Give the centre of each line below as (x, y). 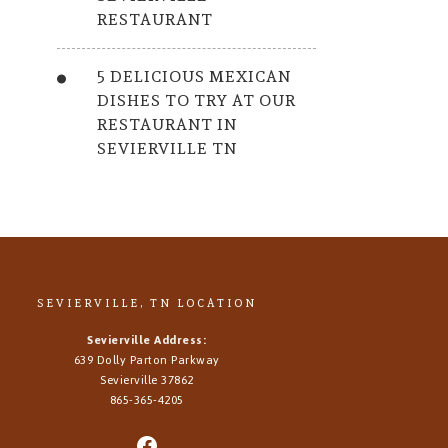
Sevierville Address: (147, 340)
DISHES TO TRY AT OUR (196, 100)
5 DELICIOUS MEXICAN (193, 76)
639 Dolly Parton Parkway (146, 360)
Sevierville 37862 (147, 380)
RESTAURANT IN (166, 124)
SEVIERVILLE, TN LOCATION (146, 303)
